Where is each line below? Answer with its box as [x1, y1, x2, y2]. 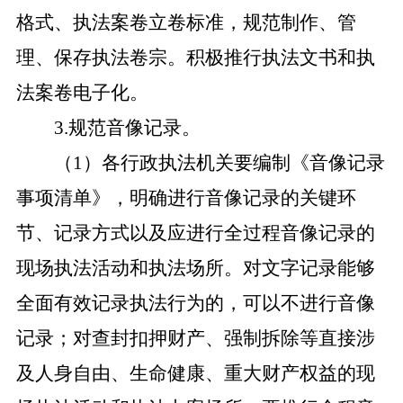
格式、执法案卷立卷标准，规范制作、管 [15, 12, 356, 33]
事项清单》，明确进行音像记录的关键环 [15, 187, 356, 209]
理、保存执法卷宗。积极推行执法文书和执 [15, 47, 375, 68]
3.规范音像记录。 [53, 117, 201, 139]
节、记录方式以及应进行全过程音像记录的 [15, 222, 375, 244]
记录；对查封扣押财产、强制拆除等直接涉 [15, 327, 375, 349]
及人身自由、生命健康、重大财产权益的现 [15, 363, 375, 384]
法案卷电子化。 [15, 82, 148, 103]
